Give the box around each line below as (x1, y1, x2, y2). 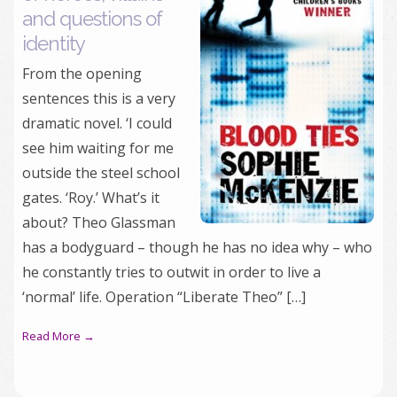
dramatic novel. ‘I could (22, 113, 172, 133)
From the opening (22, 64, 142, 83)
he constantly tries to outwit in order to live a (22, 262, 321, 282)
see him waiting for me (22, 138, 174, 158)
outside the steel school (22, 163, 180, 183)
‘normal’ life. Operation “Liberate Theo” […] (22, 287, 306, 307)
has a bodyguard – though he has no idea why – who (22, 237, 372, 257)
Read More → (22, 328, 95, 344)
